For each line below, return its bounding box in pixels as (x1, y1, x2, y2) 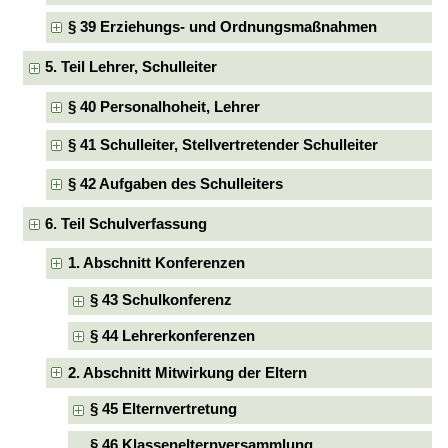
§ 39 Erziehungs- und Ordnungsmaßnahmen (67, 19, 377, 36)
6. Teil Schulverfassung (45, 215, 208, 232)
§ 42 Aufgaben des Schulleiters (67, 175, 283, 192)
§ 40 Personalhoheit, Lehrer (67, 99, 260, 116)
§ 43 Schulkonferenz (90, 292, 233, 309)
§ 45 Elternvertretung (90, 401, 238, 418)
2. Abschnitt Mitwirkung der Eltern (67, 364, 307, 381)
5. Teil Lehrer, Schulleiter (45, 59, 218, 76)
